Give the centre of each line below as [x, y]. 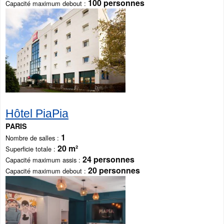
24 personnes [108, 159]
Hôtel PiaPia [37, 114]
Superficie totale [28, 149]
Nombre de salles [30, 138]
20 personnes [114, 170]
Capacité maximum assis [41, 160]
